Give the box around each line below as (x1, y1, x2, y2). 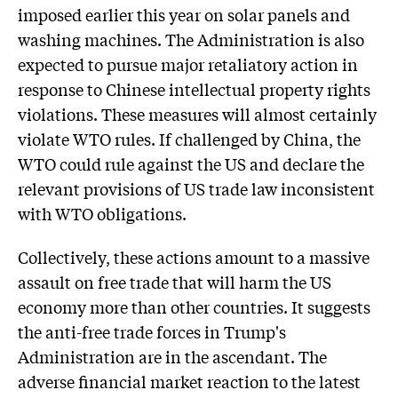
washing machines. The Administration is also (18, 27, 364, 51)
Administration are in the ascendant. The (18, 345, 327, 369)
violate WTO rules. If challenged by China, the (18, 126, 361, 150)
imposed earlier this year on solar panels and (18, 2, 350, 26)
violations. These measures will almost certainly (18, 101, 377, 125)
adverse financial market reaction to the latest (18, 370, 361, 394)
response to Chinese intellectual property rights (18, 76, 370, 100)
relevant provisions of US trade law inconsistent (18, 176, 375, 200)
